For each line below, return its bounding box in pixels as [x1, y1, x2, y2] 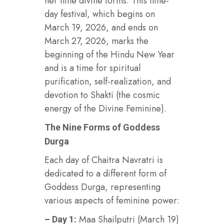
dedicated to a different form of [44, 166, 166, 180]
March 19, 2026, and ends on [44, 20, 158, 34]
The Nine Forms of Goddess [44, 121, 160, 132]
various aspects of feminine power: [44, 193, 179, 207]
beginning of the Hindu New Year [44, 47, 174, 61]
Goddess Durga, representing [44, 180, 160, 193]
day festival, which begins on [44, 7, 155, 20]
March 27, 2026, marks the [44, 34, 148, 47]
